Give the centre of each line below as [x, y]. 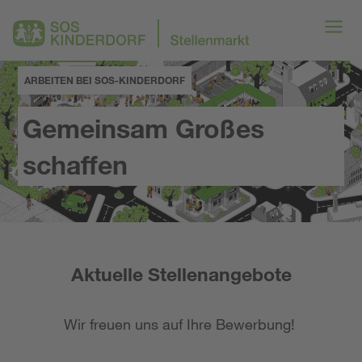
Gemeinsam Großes [144, 128]
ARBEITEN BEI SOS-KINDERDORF [105, 80]
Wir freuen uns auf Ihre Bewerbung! [181, 324]
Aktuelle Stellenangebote [181, 274]
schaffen [76, 164]
